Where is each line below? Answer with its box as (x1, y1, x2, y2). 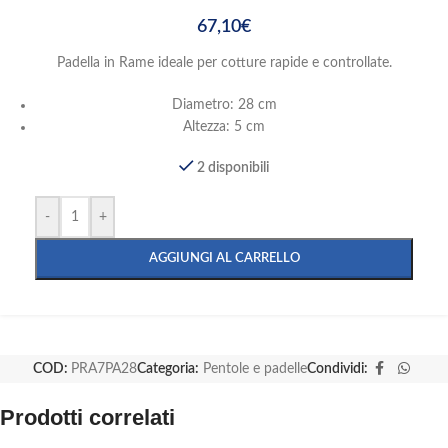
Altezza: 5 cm (183, 120, 265, 135)
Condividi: (306, 362, 368, 377)
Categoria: (136, 362, 199, 377)
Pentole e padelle (202, 362, 307, 377)
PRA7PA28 (70, 362, 137, 377)
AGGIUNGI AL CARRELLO (148, 252, 300, 266)
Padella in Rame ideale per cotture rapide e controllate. (56, 56, 392, 71)
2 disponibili (197, 161, 270, 176)
